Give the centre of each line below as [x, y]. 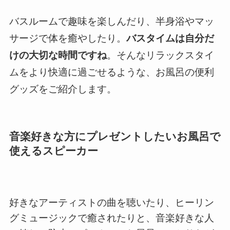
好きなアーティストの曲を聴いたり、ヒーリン [111, 202]
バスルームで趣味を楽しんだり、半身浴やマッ [111, 22]
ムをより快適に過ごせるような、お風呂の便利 [111, 72]
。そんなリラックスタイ [160, 55]
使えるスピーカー [53, 151]
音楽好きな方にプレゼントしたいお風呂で [115, 137]
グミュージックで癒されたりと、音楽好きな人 [111, 218]
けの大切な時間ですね [58, 55]
